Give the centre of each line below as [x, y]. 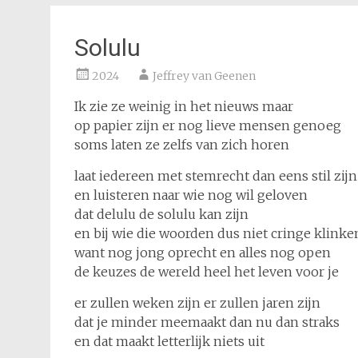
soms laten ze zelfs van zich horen [182, 145]
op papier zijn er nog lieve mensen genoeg [208, 125]
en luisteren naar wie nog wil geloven [191, 195]
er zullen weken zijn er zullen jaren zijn [197, 303]
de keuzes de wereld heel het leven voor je [207, 272]
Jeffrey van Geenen [204, 76]
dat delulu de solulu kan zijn [161, 214]
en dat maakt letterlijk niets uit [169, 341]
